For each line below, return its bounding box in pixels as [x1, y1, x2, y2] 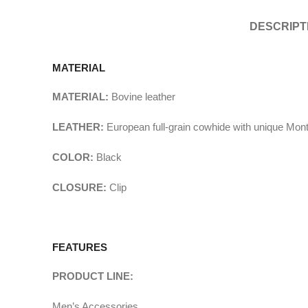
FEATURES [52, 241, 107, 253]
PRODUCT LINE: [52, 270, 133, 282]
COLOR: [52, 151, 96, 163]
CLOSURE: [52, 181, 109, 193]
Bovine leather [111, 91, 175, 102]
